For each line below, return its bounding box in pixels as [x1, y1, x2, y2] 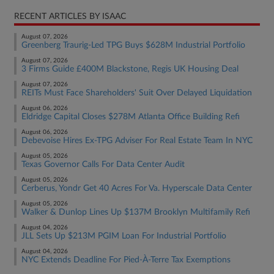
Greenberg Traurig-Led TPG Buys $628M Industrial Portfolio [21, 41, 245, 50]
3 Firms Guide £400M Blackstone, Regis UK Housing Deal [21, 65, 239, 73]
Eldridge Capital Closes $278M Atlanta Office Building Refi [21, 113, 240, 121]
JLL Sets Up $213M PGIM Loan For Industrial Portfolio [21, 232, 226, 240]
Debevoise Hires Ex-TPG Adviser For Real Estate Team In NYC [21, 136, 253, 145]
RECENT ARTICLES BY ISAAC [14, 12, 126, 21]
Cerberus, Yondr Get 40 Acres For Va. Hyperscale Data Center [21, 184, 252, 193]
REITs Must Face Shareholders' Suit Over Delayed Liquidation [21, 89, 252, 97]
